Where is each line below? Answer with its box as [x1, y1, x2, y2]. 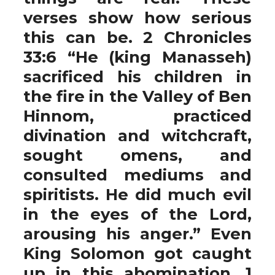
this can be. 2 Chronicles [23, 28, 252, 47]
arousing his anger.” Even [23, 224, 252, 243]
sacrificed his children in [23, 67, 252, 86]
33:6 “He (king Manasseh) [23, 47, 252, 66]
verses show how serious [23, 8, 252, 27]
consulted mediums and [23, 165, 252, 184]
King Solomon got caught [23, 244, 252, 263]
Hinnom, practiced [23, 106, 252, 125]
